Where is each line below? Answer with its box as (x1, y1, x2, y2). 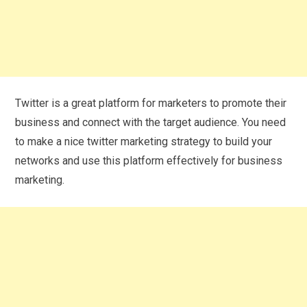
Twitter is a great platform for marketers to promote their (15, 96, 287, 110)
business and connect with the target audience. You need (15, 115, 286, 129)
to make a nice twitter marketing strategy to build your (15, 134, 273, 148)
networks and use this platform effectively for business (15, 153, 283, 167)
